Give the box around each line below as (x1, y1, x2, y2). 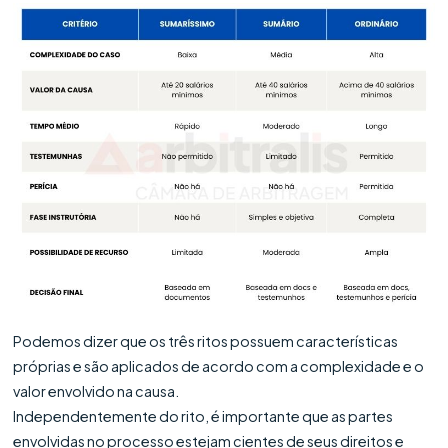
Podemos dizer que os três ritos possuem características (13, 331, 399, 350)
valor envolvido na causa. (13, 381, 180, 400)
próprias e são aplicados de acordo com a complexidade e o (13, 356, 425, 375)
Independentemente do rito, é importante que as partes (13, 406, 394, 425)
